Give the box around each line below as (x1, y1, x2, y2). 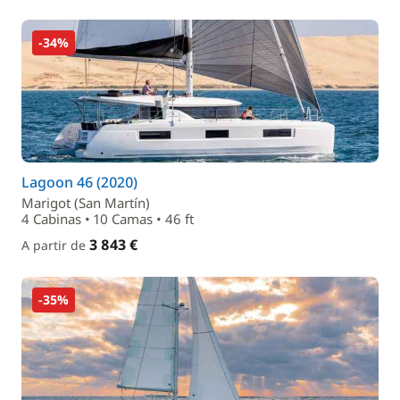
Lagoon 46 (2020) (21, 172, 137, 192)
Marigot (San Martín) (21, 194, 150, 212)
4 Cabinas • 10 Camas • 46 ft (21, 210, 194, 228)
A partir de (21, 237, 89, 254)
